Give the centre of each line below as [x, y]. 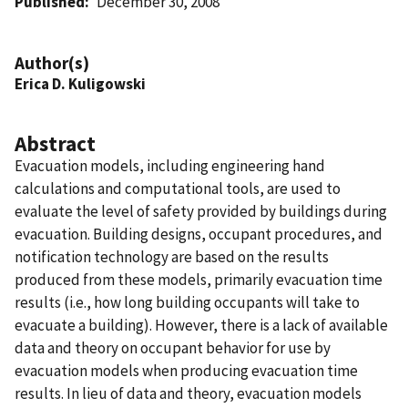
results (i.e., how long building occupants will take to [187, 302]
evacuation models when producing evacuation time [186, 370]
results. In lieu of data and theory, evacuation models [188, 393]
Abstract [55, 143]
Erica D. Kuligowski [80, 83]
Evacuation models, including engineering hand [170, 165]
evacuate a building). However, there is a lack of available [201, 325]
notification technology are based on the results [172, 256]
